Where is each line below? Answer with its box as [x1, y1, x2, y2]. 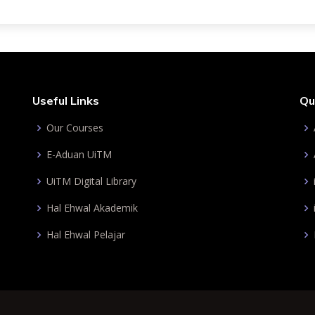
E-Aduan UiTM [46, 148, 112, 161]
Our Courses [46, 121, 103, 134]
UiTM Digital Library [46, 174, 136, 188]
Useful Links [32, 94, 99, 108]
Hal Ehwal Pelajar [46, 228, 125, 241]
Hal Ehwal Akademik [46, 201, 138, 214]
